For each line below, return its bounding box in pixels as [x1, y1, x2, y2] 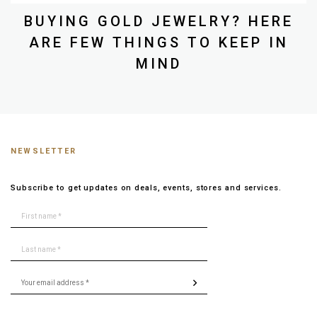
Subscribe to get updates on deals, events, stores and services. [11, 183, 282, 193]
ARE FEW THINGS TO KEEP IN [28, 34, 289, 52]
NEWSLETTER [11, 146, 76, 156]
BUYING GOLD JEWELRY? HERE [23, 13, 294, 30]
